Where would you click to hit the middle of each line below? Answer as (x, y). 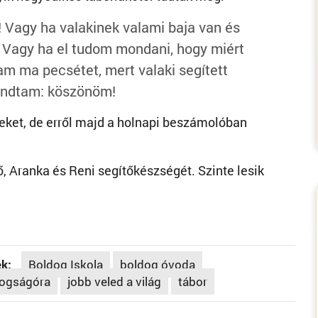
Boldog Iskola (65, 264)
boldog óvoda (157, 264)
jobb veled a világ (114, 281)
